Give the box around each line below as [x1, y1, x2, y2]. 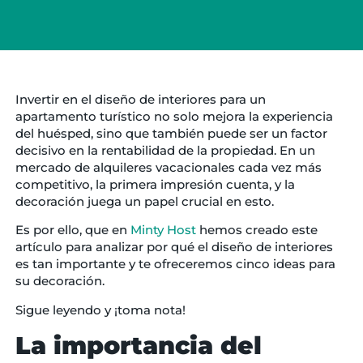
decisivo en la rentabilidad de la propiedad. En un [15, 143, 315, 158]
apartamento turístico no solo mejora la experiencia [15, 109, 333, 124]
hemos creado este [195, 222, 318, 238]
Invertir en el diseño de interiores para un [15, 92, 266, 107]
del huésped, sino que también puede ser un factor [15, 126, 327, 141]
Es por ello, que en [15, 222, 130, 238]
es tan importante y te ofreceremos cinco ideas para [15, 256, 335, 272]
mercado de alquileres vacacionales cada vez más [15, 160, 322, 175]
